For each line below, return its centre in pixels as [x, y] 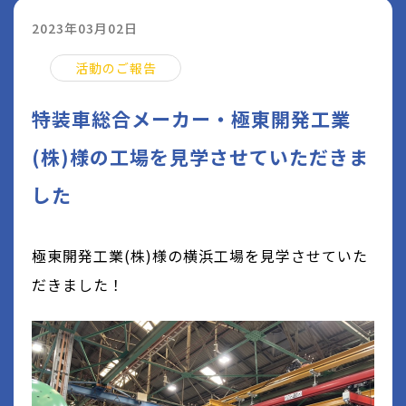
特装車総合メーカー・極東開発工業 [191, 118]
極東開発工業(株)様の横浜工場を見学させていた [200, 255]
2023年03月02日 [85, 28]
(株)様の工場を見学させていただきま [200, 156]
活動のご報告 [116, 68]
